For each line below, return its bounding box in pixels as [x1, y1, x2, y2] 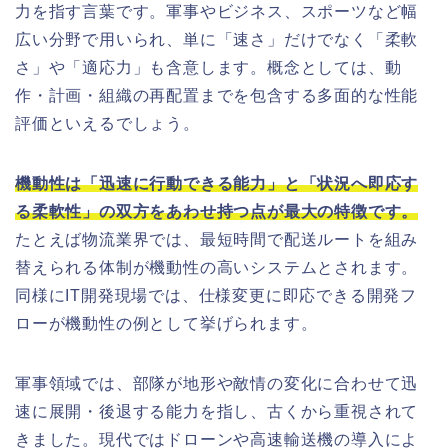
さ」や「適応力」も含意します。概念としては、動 [15, 58, 402, 76]
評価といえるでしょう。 [15, 114, 200, 132]
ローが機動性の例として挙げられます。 [15, 314, 318, 332]
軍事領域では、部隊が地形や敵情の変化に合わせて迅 [15, 374, 419, 392]
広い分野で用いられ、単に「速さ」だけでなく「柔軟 [15, 30, 419, 48]
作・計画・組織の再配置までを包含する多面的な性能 [15, 86, 419, 104]
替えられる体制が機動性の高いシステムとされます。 [15, 258, 419, 276]
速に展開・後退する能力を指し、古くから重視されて [15, 402, 419, 420]
